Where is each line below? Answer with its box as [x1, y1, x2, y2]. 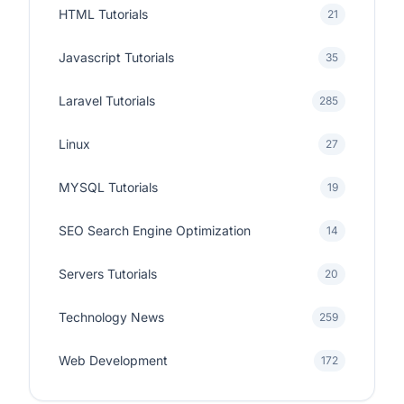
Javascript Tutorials [59, 50, 174, 65]
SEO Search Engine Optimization [59, 223, 251, 238]
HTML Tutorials [59, 6, 148, 22]
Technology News [59, 309, 164, 325]
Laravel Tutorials [59, 93, 155, 108]
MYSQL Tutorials [59, 179, 158, 195]
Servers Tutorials [59, 266, 157, 281]
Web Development [59, 353, 168, 368]
